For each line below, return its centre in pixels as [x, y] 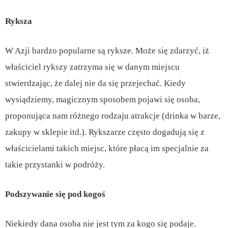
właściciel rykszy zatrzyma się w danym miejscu [92, 67]
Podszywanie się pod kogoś [55, 194]
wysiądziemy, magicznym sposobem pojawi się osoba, [103, 99]
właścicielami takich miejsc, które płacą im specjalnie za [107, 148]
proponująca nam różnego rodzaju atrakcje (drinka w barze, [113, 116]
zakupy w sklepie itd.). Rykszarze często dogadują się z [105, 132]
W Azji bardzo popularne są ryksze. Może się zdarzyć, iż [107, 50]
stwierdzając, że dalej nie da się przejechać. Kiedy [95, 83]
